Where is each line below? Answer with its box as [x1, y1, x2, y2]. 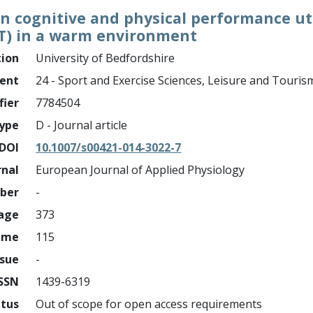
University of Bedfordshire [36, 50, 175, 66]
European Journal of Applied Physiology [36, 162, 245, 177]
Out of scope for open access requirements [36, 296, 263, 312]
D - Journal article [36, 117, 128, 133]
